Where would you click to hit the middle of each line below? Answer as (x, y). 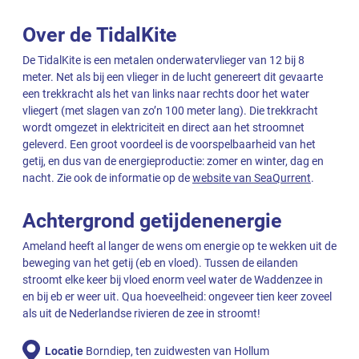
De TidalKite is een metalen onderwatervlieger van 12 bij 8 (163, 60)
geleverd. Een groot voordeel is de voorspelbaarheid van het (169, 144)
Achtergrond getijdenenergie (152, 221)
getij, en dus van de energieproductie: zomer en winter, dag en (173, 161)
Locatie (64, 351)
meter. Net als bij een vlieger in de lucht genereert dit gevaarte (173, 77)
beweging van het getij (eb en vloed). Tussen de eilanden (160, 263)
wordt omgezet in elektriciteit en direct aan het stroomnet (163, 127)
